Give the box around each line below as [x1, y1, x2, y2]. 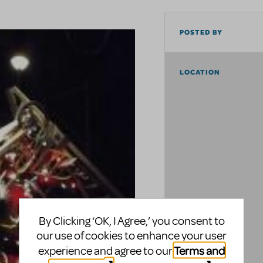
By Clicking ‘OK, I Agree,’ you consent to [38, 213, 225, 228]
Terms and [174, 242, 225, 258]
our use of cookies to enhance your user [36, 228, 227, 243]
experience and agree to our [38, 243, 174, 258]
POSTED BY [180, 28, 223, 37]
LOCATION [180, 68, 221, 77]
